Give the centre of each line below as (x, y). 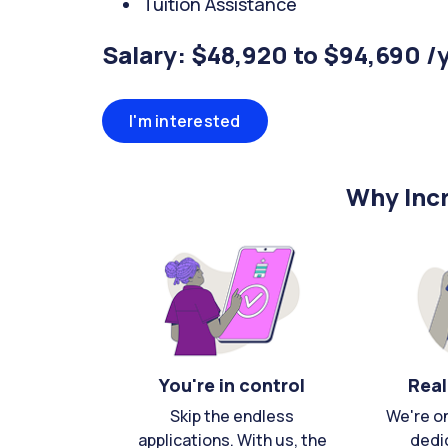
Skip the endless (232, 416)
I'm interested (185, 121)
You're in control (232, 385)
